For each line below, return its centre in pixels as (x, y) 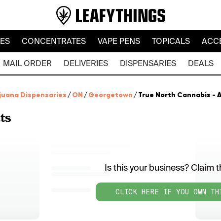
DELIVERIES (86, 63)
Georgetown (110, 95)
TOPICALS (171, 41)
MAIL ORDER (27, 63)
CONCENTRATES (54, 41)
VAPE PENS (119, 41)
